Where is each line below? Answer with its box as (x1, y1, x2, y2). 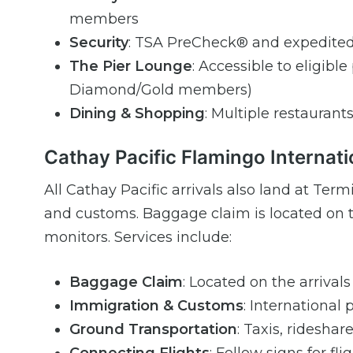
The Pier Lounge (69, 58, 192, 76)
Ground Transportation (69, 321, 237, 339)
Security (69, 34, 128, 52)
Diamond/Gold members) (69, 81, 252, 99)
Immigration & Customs (69, 297, 243, 315)
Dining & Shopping (69, 105, 205, 123)
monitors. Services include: (44, 229, 232, 247)
